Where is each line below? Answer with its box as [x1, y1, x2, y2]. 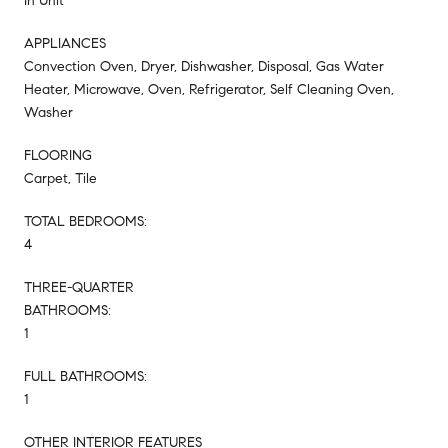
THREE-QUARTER [24, 278, 134, 296]
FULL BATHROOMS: [24, 367, 147, 385]
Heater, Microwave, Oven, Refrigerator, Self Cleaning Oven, [24, 80, 394, 98]
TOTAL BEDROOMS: [24, 212, 147, 230]
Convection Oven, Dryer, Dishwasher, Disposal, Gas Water [24, 57, 384, 75]
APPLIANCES [24, 34, 106, 52]
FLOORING [24, 146, 92, 164]
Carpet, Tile [24, 169, 97, 187]
